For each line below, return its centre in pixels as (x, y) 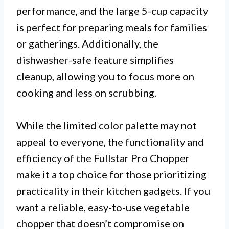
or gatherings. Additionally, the (87, 44)
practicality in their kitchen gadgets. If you (113, 191)
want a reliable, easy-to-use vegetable (103, 207)
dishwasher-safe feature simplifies (95, 60)
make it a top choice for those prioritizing (111, 175)
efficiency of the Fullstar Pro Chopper (103, 158)
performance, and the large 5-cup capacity (112, 11)
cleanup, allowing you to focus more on (105, 76)
